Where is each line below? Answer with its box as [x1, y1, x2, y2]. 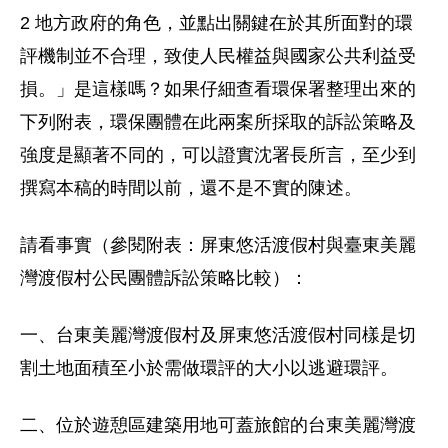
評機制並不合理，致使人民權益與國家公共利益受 [20, 46, 416, 66]
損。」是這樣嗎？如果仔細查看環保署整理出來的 [20, 79, 416, 99]
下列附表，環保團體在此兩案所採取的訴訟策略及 [20, 112, 416, 132]
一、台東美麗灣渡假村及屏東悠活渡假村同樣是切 [20, 325, 416, 345]
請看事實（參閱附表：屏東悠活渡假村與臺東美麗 [20, 235, 416, 255]
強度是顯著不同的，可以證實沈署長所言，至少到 [20, 145, 416, 165]
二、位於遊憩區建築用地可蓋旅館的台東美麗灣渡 [20, 415, 416, 435]
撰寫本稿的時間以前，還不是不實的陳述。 [20, 178, 362, 198]
